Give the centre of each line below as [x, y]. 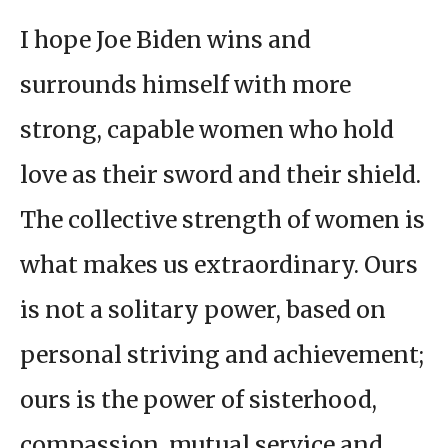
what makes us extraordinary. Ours [219, 264]
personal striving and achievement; [222, 354]
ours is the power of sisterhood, [198, 399]
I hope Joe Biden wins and [165, 39]
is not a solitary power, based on [203, 309]
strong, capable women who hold [207, 129]
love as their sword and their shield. [220, 174]
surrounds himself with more [185, 84]
